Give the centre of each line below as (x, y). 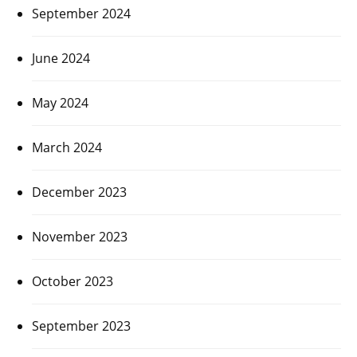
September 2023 (81, 326)
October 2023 (73, 281)
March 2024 (67, 147)
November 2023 (80, 236)
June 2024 (61, 58)
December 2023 (79, 192)
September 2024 (81, 13)
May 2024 (60, 102)
